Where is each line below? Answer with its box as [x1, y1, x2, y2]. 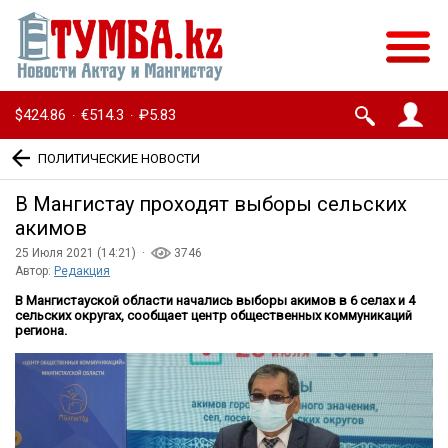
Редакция [54, 264, 110, 279]
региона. [15, 323, 67, 339]
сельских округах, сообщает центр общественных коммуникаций [15, 308, 412, 324]
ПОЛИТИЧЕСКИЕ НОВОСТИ [38, 150, 200, 166]
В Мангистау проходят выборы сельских [15, 192, 407, 217]
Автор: [15, 264, 54, 279]
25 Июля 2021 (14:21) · [15, 246, 151, 261]
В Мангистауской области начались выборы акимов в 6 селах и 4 [15, 293, 415, 309]
